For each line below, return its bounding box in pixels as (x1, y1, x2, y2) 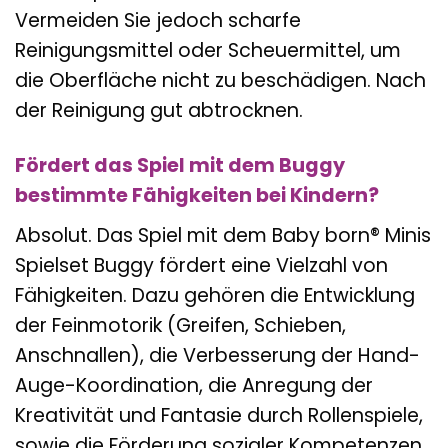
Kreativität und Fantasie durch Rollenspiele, (15, 401, 423, 429)
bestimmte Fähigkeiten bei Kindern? (15, 181, 379, 209)
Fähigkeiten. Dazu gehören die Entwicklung (15, 281, 415, 309)
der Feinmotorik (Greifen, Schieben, (15, 311, 346, 339)
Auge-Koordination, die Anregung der (15, 371, 373, 399)
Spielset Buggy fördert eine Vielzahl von (15, 251, 388, 279)
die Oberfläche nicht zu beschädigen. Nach (15, 67, 426, 95)
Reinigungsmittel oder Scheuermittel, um (15, 37, 401, 65)
